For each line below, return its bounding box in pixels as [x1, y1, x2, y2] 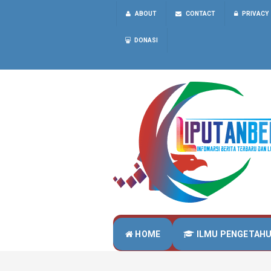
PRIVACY [242, 10, 269, 17]
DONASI [134, 37, 158, 44]
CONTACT [186, 10, 215, 17]
